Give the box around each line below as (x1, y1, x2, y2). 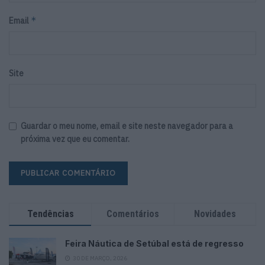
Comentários (106, 208, 159, 220)
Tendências (27, 208, 74, 220)
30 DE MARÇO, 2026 (72, 254, 127, 263)
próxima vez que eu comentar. (21, 134, 130, 145)
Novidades (193, 208, 236, 220)
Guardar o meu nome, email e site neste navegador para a (21, 121, 233, 132)
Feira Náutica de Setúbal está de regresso (65, 238, 244, 249)
